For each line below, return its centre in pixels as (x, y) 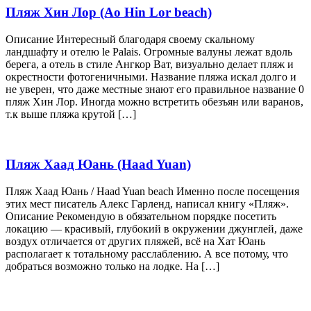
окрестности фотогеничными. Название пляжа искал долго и (151, 76)
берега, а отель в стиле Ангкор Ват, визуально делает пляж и (150, 64)
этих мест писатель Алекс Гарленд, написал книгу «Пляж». (147, 204)
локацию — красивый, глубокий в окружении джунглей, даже (154, 229)
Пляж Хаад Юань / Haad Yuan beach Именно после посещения (152, 192)
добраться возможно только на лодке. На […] (112, 267)
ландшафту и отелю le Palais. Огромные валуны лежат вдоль (149, 51)
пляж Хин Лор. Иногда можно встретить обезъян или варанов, (154, 101)
